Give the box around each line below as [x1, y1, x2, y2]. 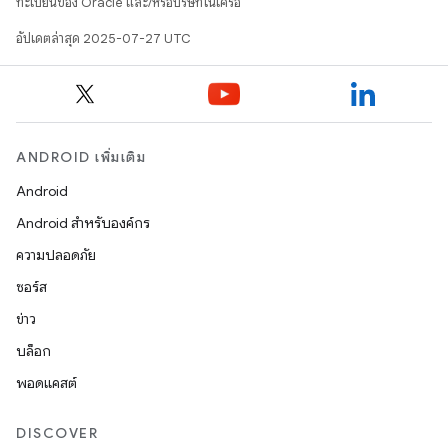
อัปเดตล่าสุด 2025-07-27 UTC [16, 30, 190, 47]
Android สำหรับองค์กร [16, 214, 150, 232]
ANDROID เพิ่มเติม [16, 148, 146, 166]
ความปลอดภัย [16, 246, 96, 264]
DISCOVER [16, 424, 98, 442]
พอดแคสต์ [16, 374, 77, 392]
